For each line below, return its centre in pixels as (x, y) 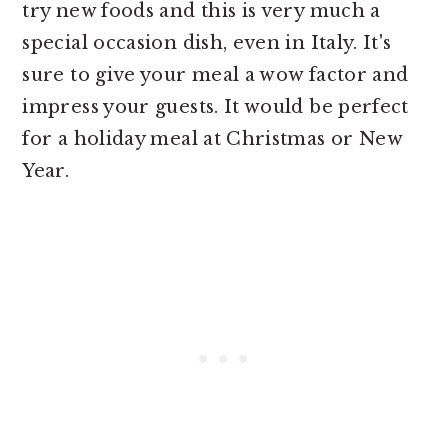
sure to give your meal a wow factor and (215, 74)
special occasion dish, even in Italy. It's (207, 42)
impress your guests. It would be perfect (215, 106)
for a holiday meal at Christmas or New (212, 138)
